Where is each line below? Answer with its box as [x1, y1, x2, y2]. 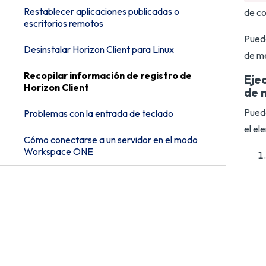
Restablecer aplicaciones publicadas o [24, 5, 179, 17]
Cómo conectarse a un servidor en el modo [24, 134, 198, 145]
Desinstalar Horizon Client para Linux [24, 43, 174, 55]
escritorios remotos [24, 17, 103, 29]
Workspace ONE [24, 145, 93, 157]
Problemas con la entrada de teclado [24, 107, 173, 119]
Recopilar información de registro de [24, 69, 192, 81]
